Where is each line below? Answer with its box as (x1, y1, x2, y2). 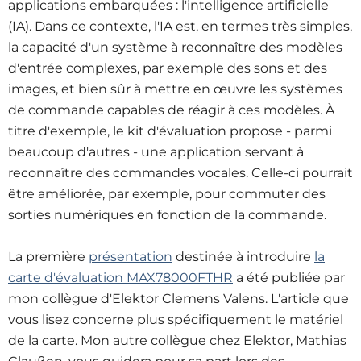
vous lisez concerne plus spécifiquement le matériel (8, 312, 343, 327)
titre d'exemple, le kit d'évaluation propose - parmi (8, 123, 332, 139)
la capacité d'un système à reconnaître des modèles (8, 39, 342, 55)
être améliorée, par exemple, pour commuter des (8, 186, 326, 201)
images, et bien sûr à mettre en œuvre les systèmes (8, 81, 342, 97)
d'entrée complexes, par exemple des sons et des (8, 60, 327, 76)
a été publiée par (233, 270, 345, 285)
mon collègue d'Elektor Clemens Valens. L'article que (8, 291, 349, 306)
